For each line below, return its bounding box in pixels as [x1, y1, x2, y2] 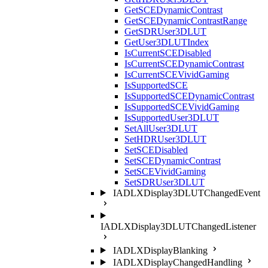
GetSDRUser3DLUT [124, 26, 206, 36]
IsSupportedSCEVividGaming [124, 101, 239, 112]
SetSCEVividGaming [124, 166, 206, 176]
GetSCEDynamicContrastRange [124, 15, 247, 26]
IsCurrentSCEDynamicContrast [124, 58, 244, 69]
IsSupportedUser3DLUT [124, 112, 219, 123]
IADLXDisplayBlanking [112, 245, 208, 255]
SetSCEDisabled [124, 144, 188, 155]
